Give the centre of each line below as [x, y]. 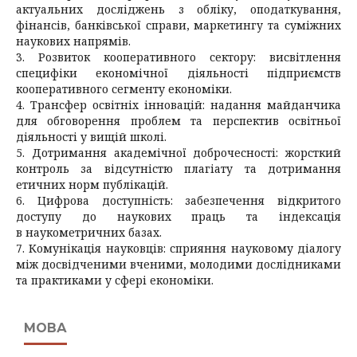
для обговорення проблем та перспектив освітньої [178, 121]
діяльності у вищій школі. [91, 137]
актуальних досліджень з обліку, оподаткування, [178, 9]
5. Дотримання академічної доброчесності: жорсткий [178, 153]
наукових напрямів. [73, 41]
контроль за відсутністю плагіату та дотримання [178, 169]
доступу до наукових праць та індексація [178, 216]
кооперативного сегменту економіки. [124, 89]
